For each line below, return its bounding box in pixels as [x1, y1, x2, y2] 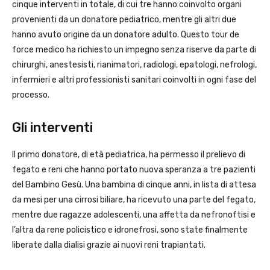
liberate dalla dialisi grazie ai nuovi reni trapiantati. [12, 240, 206, 251]
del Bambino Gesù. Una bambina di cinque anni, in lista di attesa [12, 180, 256, 190]
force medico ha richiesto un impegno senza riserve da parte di [12, 45, 256, 55]
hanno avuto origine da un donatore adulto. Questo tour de [12, 30, 239, 40]
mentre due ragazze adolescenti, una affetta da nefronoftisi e [12, 210, 256, 221]
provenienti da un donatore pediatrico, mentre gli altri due [12, 14, 236, 25]
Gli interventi [12, 119, 93, 136]
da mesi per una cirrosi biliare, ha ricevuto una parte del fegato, [12, 195, 256, 206]
